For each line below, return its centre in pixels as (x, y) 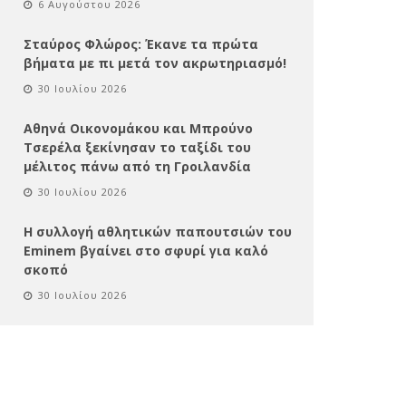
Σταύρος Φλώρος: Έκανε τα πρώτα (141, 43)
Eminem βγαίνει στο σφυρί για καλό (146, 250)
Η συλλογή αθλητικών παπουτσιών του (158, 231)
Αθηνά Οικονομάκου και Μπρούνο (138, 128)
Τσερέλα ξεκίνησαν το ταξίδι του (137, 147)
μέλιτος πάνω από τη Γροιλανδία (137, 166)
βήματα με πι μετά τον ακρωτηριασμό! (155, 63)
